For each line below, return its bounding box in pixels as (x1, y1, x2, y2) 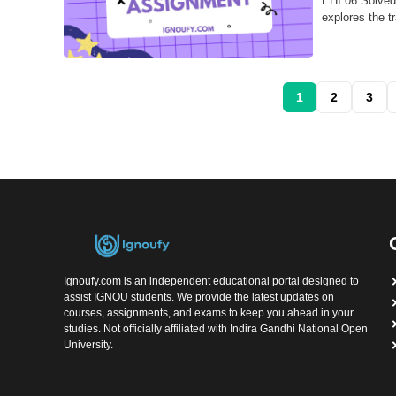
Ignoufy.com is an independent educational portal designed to (64, 274, 359, 287)
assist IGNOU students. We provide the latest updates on (64, 290, 334, 303)
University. (64, 338, 113, 351)
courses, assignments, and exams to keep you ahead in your (64, 306, 354, 319)
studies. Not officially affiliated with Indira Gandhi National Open (64, 322, 368, 335)
